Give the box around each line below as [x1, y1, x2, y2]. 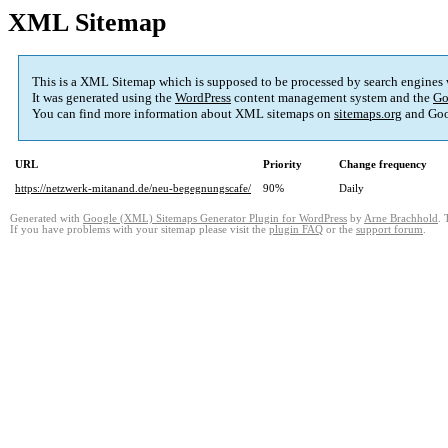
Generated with [10, 213, 83, 225]
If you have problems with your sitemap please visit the [10, 224, 269, 236]
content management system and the [231, 90, 433, 106]
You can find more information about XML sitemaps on [32, 106, 334, 122]
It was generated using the [32, 90, 175, 106]
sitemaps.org [334, 106, 402, 122]
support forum [356, 224, 423, 236]
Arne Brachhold [364, 213, 438, 225]
